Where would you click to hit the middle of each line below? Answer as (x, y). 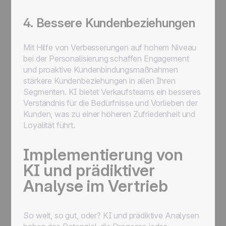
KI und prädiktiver (89, 170)
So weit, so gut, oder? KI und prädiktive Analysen (111, 215)
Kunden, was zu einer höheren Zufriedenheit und (109, 114)
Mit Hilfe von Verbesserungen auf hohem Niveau (110, 47)
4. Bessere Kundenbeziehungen (109, 23)
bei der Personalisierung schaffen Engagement (106, 59)
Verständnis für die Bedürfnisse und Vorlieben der (110, 103)
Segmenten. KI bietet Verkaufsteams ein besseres (112, 92)
